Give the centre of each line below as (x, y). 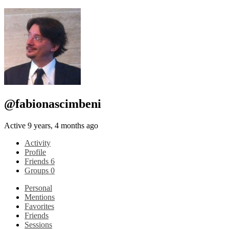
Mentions (40, 197)
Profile (35, 152)
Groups (38, 170)
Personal (38, 188)
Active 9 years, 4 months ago (51, 125)
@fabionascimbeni (53, 104)
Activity (38, 143)
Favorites (39, 206)
